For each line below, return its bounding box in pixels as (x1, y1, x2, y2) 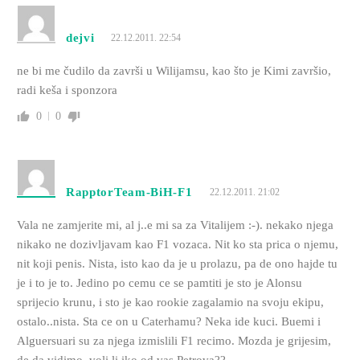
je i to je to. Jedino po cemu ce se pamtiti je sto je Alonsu (16, 276, 302, 289)
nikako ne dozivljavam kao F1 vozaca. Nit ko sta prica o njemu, (16, 237, 338, 251)
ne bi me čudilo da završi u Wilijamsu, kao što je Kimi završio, (16, 63, 331, 77)
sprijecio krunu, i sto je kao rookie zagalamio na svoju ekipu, (16, 295, 324, 309)
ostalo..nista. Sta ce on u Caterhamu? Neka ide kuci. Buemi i (16, 314, 321, 328)
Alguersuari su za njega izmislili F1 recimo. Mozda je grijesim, (16, 333, 331, 347)
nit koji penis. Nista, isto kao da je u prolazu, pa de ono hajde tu (16, 256, 337, 270)
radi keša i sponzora (16, 83, 117, 96)
